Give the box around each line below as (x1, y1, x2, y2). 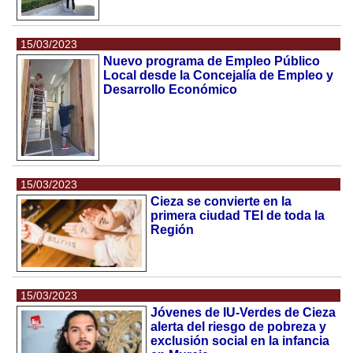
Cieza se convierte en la (150, 194, 292, 208)
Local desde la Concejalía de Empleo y (102, 68, 333, 82)
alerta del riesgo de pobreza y (150, 319, 327, 333)
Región (150, 222, 195, 236)
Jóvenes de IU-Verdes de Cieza (150, 305, 336, 319)
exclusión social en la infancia (150, 333, 330, 347)
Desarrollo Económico (102, 82, 237, 96)
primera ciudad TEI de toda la (150, 208, 325, 222)
